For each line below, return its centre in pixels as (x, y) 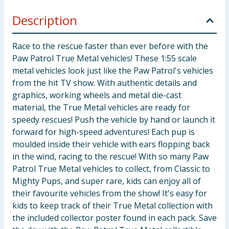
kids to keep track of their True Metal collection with (112, 205)
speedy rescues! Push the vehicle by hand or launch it (114, 120)
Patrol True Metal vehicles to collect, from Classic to (111, 169)
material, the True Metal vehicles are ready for (101, 107)
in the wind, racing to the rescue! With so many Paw (110, 156)
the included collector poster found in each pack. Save (114, 218)
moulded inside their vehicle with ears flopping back (111, 144)
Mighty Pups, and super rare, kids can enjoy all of (107, 181)
